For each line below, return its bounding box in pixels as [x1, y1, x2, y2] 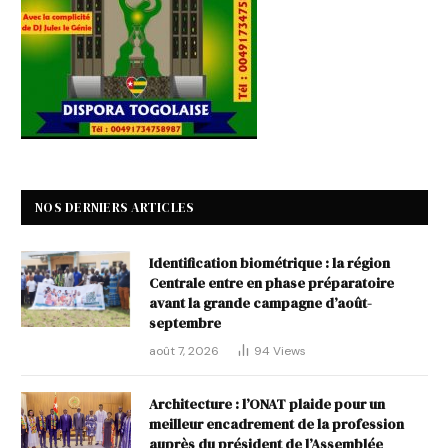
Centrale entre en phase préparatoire [149, 273, 394, 294]
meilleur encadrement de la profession [149, 414, 404, 435]
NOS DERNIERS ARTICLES [35, 199, 195, 217]
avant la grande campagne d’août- [149, 293, 372, 314]
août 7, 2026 [149, 343, 219, 360]
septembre [149, 313, 221, 334]
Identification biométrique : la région [149, 253, 390, 274]
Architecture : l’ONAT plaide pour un [149, 394, 385, 415]
